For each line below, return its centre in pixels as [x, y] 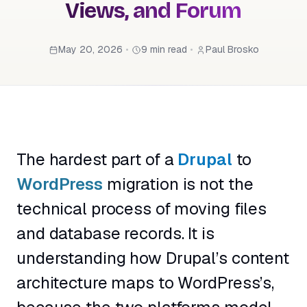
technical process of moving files [142, 209]
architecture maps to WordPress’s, [146, 283]
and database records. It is [115, 234]
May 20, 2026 [90, 49]
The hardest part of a [97, 160]
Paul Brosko [232, 49]
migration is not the [178, 184]
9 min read [164, 49]
